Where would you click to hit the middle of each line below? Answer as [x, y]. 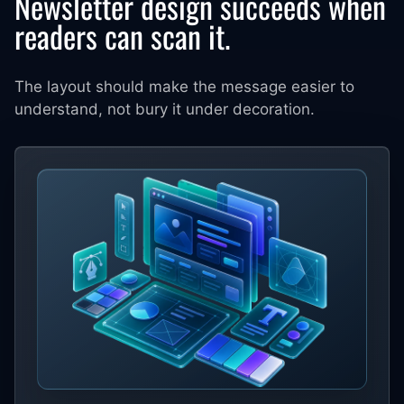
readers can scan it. [122, 36]
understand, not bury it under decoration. [165, 109]
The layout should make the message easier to [184, 87]
